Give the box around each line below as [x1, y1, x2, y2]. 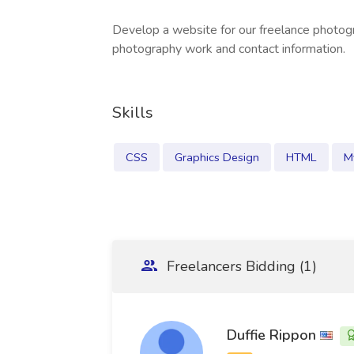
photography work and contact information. [112, 40, 345, 58]
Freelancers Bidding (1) [163, 257, 317, 276]
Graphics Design [175, 149, 259, 165]
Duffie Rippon [227, 325, 316, 345]
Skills [112, 102, 153, 123]
